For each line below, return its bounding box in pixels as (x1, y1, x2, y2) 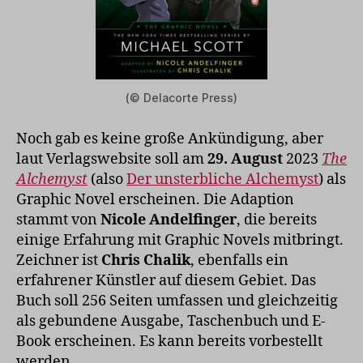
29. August (207, 150, 283, 169)
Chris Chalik (101, 251, 190, 271)
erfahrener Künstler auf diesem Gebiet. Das (16, 271, 316, 291)
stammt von (16, 211, 100, 230)
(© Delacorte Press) (126, 91, 237, 105)
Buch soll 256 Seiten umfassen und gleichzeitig (16, 292, 338, 311)
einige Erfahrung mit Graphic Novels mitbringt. (16, 231, 344, 250)
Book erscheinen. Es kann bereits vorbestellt (16, 332, 322, 352)
